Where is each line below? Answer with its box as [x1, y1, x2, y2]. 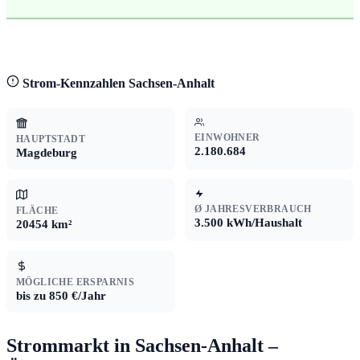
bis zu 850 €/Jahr [16, 288, 106, 303]
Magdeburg [16, 145, 77, 160]
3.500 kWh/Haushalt [194, 215, 302, 230]
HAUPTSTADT [16, 133, 85, 145]
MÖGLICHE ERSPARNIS [16, 276, 135, 288]
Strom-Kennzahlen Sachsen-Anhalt [19, 76, 215, 90]
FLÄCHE [16, 205, 59, 217]
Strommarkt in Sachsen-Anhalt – [6, 335, 278, 357]
